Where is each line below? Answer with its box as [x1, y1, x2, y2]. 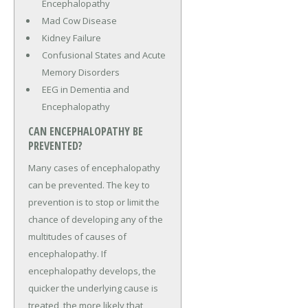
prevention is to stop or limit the [28, 195, 159, 208]
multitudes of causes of [28, 230, 126, 243]
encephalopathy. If [28, 247, 107, 260]
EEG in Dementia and [41, 83, 129, 96]
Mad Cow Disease [41, 14, 117, 27]
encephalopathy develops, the [28, 264, 156, 277]
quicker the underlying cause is [28, 281, 158, 294]
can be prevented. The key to [28, 178, 150, 191]
